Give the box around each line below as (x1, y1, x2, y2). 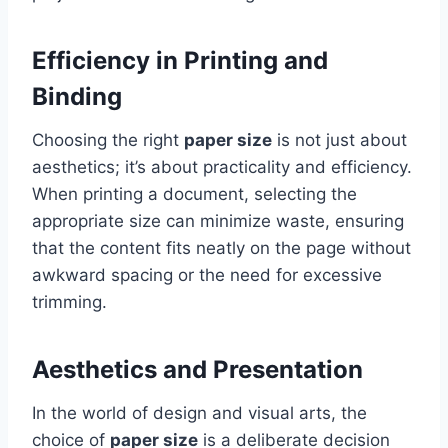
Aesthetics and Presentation (32, 354, 363, 384)
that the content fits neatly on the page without (32, 237, 411, 258)
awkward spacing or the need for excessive (32, 264, 382, 285)
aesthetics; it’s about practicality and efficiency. (32, 156, 412, 177)
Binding (32, 81, 122, 111)
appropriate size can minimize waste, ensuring (32, 210, 404, 231)
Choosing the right (32, 129, 184, 150)
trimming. (32, 291, 107, 312)
